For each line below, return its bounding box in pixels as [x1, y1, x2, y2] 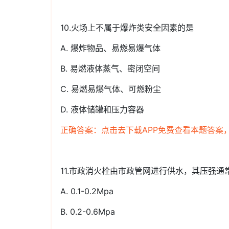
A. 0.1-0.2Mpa [60, 186, 113, 196]
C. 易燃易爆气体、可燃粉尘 [60, 84, 161, 94]
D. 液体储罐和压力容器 [60, 104, 144, 114]
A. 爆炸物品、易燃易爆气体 [60, 43, 161, 53]
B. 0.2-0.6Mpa [60, 207, 115, 217]
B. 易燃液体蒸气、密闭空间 [60, 63, 160, 74]
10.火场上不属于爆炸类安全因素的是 [60, 22, 194, 33]
